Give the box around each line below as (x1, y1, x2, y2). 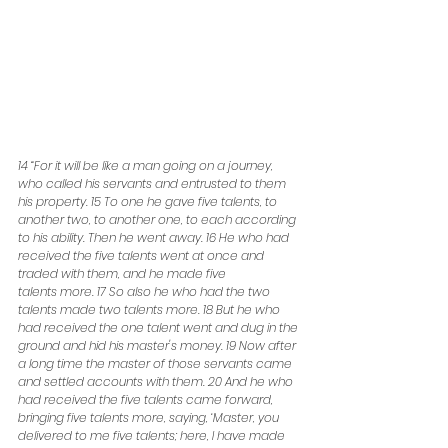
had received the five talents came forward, (18, 390, 276, 408)
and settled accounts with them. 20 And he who (18, 372, 296, 390)
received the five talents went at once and (18, 246, 267, 264)
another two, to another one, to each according (18, 210, 299, 228)
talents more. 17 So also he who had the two (18, 282, 273, 300)
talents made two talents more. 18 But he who (18, 300, 283, 318)
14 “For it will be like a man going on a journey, (18, 156, 276, 174)
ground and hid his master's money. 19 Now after (18, 336, 299, 354)
